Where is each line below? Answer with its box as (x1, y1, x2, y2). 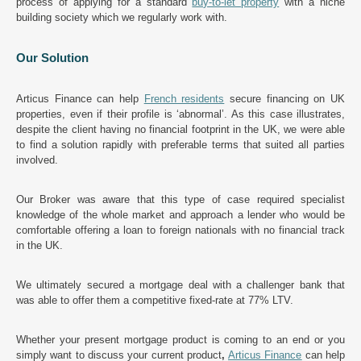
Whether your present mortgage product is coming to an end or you (16, 334, 345, 346)
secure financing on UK (224, 93, 346, 106)
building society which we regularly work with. (16, 11, 227, 24)
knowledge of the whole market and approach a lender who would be (16, 209, 345, 222)
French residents (143, 93, 225, 106)
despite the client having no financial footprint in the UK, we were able (16, 123, 345, 136)
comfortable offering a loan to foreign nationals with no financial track (16, 224, 345, 237)
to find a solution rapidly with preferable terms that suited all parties (16, 139, 345, 151)
